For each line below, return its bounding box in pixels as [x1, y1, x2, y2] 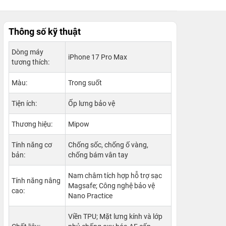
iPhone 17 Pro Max [68, 53, 127, 61]
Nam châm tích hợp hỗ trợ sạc [68, 172, 162, 180]
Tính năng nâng [12, 177, 61, 185]
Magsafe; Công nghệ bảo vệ [68, 182, 155, 190]
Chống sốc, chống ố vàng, [68, 141, 148, 149]
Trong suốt [68, 79, 102, 87]
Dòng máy [12, 48, 43, 56]
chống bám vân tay [68, 151, 128, 159]
